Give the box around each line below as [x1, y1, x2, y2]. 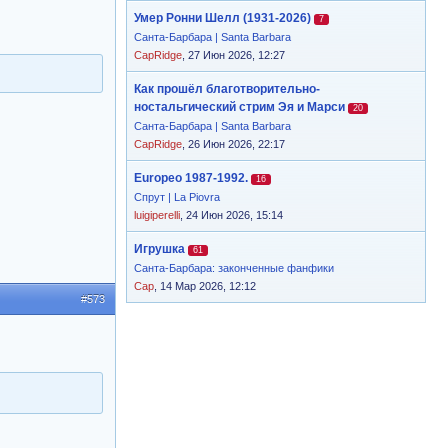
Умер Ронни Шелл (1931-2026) [134, 11, 311, 25]
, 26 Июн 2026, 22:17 [182, 138, 285, 150]
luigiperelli [134, 209, 180, 221]
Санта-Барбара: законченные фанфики [134, 262, 334, 274]
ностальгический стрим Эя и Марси [134, 100, 345, 114]
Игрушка [134, 242, 185, 256]
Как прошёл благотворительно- [134, 82, 320, 96]
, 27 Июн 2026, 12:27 [182, 49, 285, 61]
